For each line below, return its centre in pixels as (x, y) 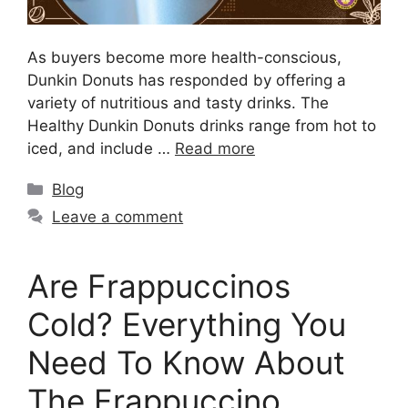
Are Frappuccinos (159, 286)
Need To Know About (186, 362)
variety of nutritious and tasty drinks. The (178, 102)
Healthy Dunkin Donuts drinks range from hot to (202, 125)
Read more (215, 148)
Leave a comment (118, 216)
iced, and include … (101, 148)
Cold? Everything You (187, 324)
